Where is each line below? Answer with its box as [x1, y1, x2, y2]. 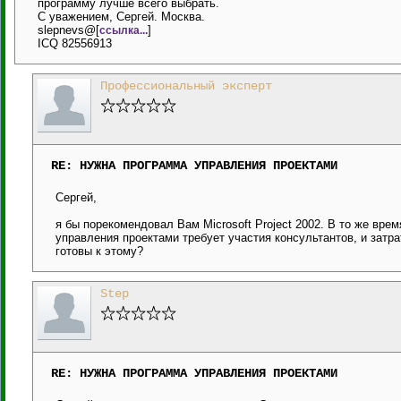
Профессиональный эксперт [100, 79, 272, 93]
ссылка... [99, 24, 148, 36]
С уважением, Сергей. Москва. [38, 10, 205, 23]
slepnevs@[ [38, 23, 99, 37]
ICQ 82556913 [38, 37, 112, 50]
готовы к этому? [55, 244, 143, 258]
